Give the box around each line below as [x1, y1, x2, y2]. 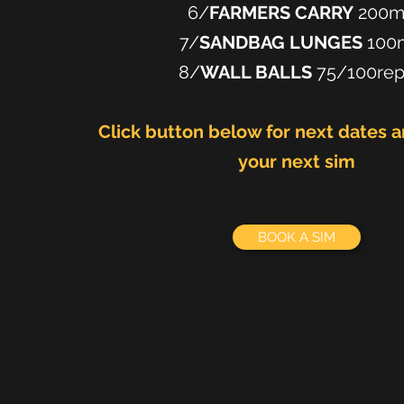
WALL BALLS [200, 61, 317, 83]
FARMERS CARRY [209, 2, 353, 23]
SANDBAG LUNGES [199, 32, 363, 53]
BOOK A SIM [258, 229, 335, 245]
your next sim [237, 151, 355, 172]
